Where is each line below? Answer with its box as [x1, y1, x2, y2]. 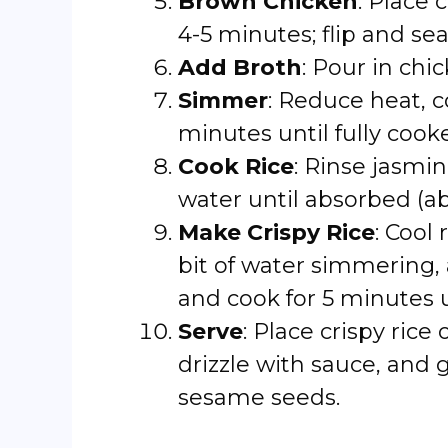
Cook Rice [178, 153, 294, 180]
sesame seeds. [178, 384, 340, 411]
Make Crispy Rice [178, 219, 375, 246]
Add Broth [178, 54, 302, 81]
